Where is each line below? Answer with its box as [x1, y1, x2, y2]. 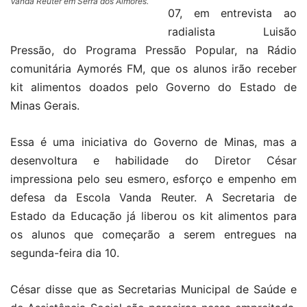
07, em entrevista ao [168, 5, 297, 20]
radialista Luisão [168, 24, 297, 38]
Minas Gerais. [10, 98, 79, 112]
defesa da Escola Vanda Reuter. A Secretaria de [10, 190, 297, 204]
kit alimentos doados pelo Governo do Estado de [10, 79, 297, 94]
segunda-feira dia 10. [10, 245, 119, 260]
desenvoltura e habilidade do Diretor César [10, 153, 297, 167]
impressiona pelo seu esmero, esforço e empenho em [10, 171, 297, 186]
